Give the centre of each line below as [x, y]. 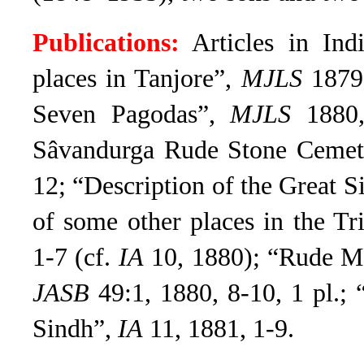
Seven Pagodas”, [132, 114]
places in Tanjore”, [137, 78]
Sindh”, [75, 329]
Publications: [106, 43]
